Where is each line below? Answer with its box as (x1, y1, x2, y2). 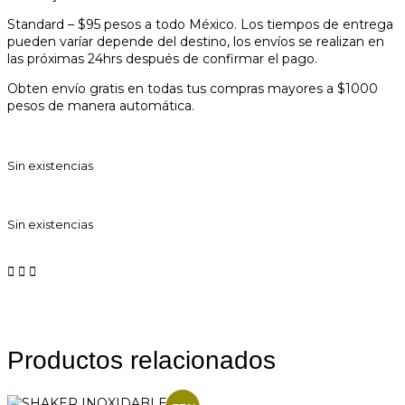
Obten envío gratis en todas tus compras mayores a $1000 (7, 80, 378, 97)
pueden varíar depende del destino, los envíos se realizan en (7, 33, 384, 50)
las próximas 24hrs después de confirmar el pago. (7, 51, 317, 67)
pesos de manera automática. (7, 98, 194, 114)
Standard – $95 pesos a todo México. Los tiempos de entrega (7, 16, 393, 33)
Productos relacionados (7, 345, 276, 374)
